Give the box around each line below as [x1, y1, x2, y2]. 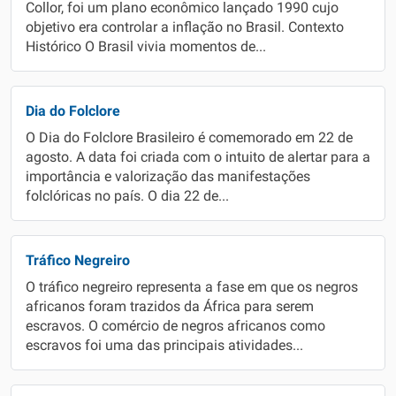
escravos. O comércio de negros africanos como [26, 318, 325, 334]
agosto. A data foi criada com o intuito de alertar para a [26, 149, 370, 165]
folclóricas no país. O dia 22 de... [26, 188, 229, 204]
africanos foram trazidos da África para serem [26, 299, 314, 315]
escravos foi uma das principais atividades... [26, 338, 303, 354]
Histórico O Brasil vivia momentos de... [26, 39, 266, 55]
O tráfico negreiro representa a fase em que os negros [26, 279, 358, 295]
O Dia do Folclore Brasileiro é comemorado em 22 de [26, 130, 353, 146]
